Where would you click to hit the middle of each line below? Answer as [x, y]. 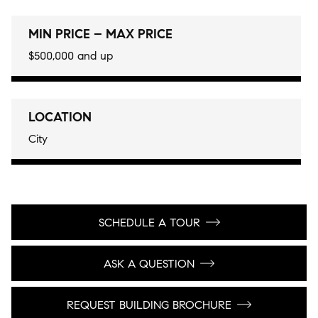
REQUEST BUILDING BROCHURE [149, 305]
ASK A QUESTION [149, 263]
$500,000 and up [71, 56]
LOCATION [60, 117]
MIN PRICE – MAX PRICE [100, 34]
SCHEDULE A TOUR [149, 222]
